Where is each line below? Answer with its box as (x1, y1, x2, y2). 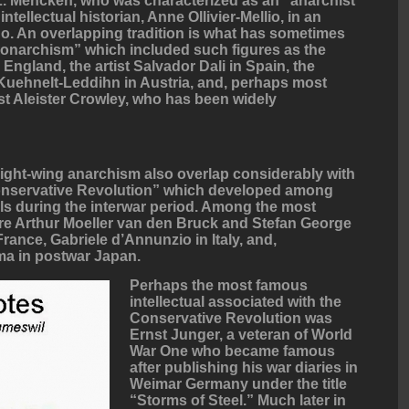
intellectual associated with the (130, 294, 342, 310)
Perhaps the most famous (130, 278, 309, 294)
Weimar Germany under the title (130, 376, 348, 393)
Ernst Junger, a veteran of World (130, 327, 353, 343)
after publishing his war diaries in (130, 360, 359, 376)
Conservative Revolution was (130, 310, 333, 327)
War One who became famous (130, 343, 336, 360)
